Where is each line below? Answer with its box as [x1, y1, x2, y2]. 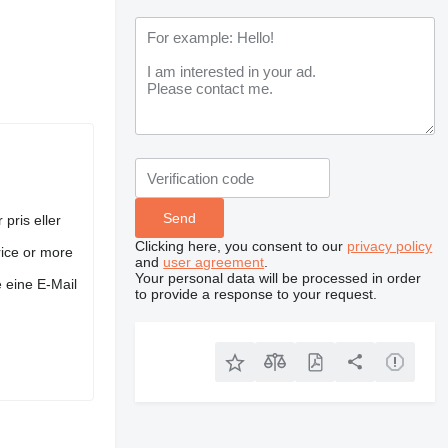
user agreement [163, 254, 265, 270]
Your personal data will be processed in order [135, 270, 422, 286]
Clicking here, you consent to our [135, 238, 348, 254]
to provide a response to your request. [135, 286, 378, 302]
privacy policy [347, 238, 433, 254]
